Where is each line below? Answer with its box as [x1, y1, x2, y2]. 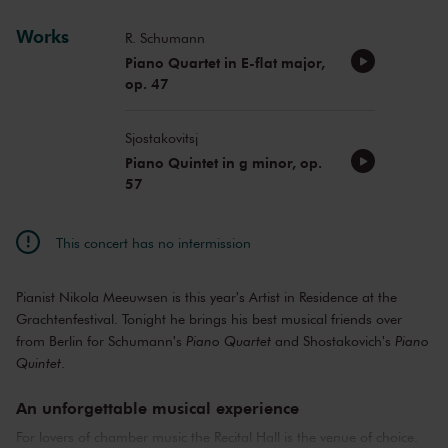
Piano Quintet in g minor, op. [124, 153, 322, 173]
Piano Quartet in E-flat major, [124, 53, 325, 73]
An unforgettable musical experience [16, 397, 299, 419]
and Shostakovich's [271, 332, 395, 350]
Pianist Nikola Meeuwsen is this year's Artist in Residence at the [16, 288, 397, 306]
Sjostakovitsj [124, 129, 198, 147]
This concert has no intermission [56, 233, 251, 251]
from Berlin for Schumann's [16, 332, 186, 350]
